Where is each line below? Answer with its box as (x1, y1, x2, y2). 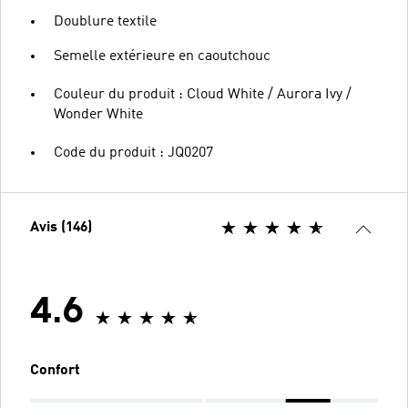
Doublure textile (54, 14, 157, 29)
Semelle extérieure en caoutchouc (54, 48, 270, 64)
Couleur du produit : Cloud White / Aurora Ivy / (54, 87, 352, 102)
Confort (30, 362, 80, 378)
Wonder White (54, 107, 143, 122)
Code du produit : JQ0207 (54, 145, 213, 160)
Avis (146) (30, 219, 92, 235)
